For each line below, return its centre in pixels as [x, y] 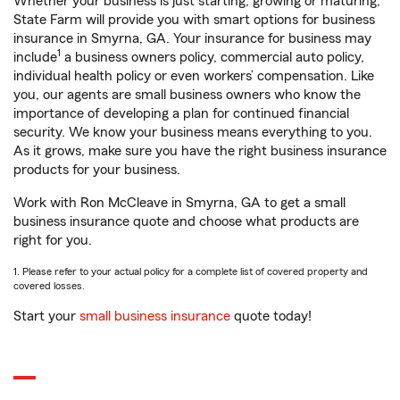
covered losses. [49, 286]
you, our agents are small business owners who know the [187, 95]
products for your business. [97, 170]
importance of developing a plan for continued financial [181, 113]
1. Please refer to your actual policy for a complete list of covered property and [191, 271]
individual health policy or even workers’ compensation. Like [194, 76]
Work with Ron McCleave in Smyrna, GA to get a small [179, 203]
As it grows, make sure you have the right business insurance [200, 151]
